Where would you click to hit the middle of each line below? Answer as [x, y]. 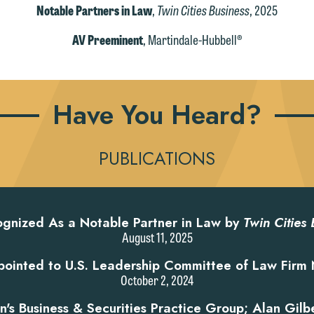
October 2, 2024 [157, 280]
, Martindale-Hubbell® [192, 39]
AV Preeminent [107, 39]
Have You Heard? [157, 114]
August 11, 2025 [157, 237]
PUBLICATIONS [157, 159]
